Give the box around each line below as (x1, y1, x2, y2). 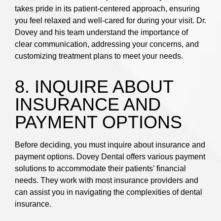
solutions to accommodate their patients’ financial (15, 164, 186, 173)
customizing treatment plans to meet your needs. (15, 52, 183, 61)
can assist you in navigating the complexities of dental (15, 188, 202, 197)
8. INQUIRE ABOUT (15, 76, 173, 97)
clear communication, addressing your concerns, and (15, 40, 199, 49)
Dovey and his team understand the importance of (15, 28, 188, 37)
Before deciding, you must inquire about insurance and (15, 141, 205, 149)
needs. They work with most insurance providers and (15, 176, 198, 185)
